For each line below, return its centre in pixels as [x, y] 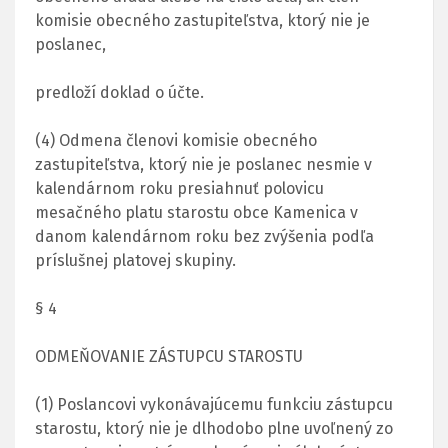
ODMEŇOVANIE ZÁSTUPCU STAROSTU [169, 356]
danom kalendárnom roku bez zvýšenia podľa [204, 236]
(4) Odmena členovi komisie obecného [176, 140]
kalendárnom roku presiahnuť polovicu [179, 188]
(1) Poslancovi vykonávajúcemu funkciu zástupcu [214, 404]
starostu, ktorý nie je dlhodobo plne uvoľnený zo [214, 428]
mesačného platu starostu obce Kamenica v [196, 212]
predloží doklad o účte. [119, 92]
